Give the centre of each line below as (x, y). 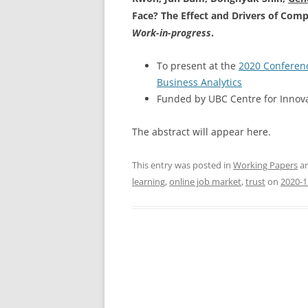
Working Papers (265, 165)
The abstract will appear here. (201, 132)
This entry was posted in (183, 165)
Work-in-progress (172, 33)
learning (148, 181)
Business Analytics (199, 82)
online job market (205, 181)
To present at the (198, 66)
